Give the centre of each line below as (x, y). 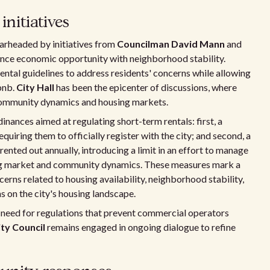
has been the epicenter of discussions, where (146, 87)
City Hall (35, 87)
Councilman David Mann (171, 44)
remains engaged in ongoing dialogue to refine (140, 227)
